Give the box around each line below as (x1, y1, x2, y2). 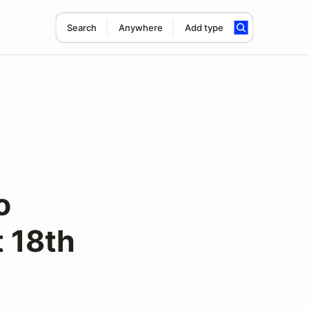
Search (66, 22, 97, 33)
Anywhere (118, 22, 163, 33)
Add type (184, 22, 223, 33)
